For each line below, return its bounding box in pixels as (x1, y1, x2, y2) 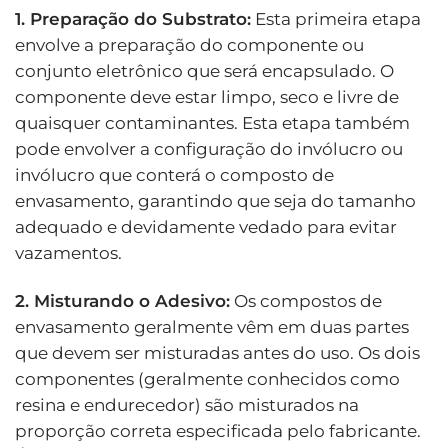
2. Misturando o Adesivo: (15, 290, 230, 311)
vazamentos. (15, 242, 122, 263)
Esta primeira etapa (251, 8, 421, 29)
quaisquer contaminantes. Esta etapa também (15, 112, 410, 133)
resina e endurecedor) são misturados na (15, 394, 359, 415)
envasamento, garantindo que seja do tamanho (15, 190, 416, 211)
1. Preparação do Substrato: (15, 8, 251, 29)
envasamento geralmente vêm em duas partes (15, 316, 409, 337)
